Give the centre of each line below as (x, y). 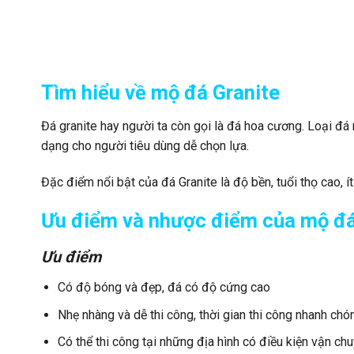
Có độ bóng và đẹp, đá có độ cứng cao (164, 288)
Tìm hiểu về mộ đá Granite (160, 92)
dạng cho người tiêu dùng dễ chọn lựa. (145, 145)
